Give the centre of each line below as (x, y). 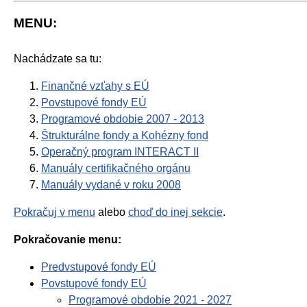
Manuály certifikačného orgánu (116, 169)
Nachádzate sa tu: (58, 59)
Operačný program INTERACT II (120, 152)
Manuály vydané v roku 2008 (111, 185)
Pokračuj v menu (54, 212)
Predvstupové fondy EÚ (99, 267)
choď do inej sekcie (175, 212)
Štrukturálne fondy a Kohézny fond (125, 136)
